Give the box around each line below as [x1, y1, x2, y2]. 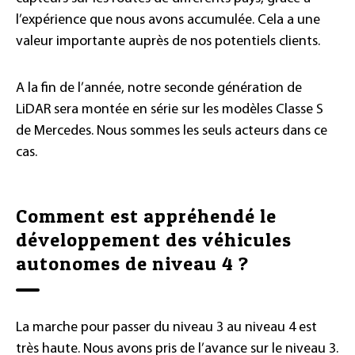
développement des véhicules [16, 227, 292, 251]
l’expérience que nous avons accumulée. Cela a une [16, 12, 320, 28]
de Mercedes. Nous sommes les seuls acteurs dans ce [16, 123, 327, 139]
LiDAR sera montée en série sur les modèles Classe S [16, 101, 323, 117]
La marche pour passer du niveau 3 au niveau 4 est [16, 319, 317, 335]
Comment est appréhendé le [16, 204, 277, 227]
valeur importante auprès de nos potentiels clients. [16, 33, 320, 49]
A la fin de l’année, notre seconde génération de [16, 80, 302, 96]
